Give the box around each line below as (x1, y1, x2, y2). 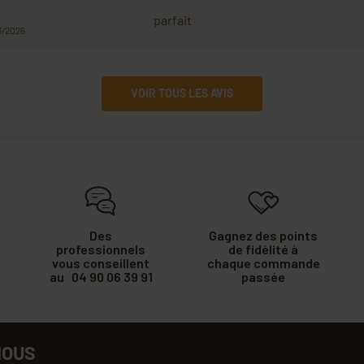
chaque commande (206, 254, 320, 271)
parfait (154, 11, 192, 28)
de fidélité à (228, 240, 298, 257)
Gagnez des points (209, 227, 318, 243)
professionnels (56, 240, 145, 257)
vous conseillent (52, 254, 149, 271)
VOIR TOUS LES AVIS (131, 85, 233, 100)
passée (241, 268, 285, 284)
